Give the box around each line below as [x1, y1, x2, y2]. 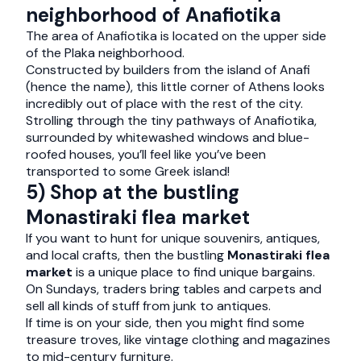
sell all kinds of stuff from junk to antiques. [26, 297, 271, 314]
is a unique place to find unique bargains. [76, 263, 315, 280]
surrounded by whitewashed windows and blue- [26, 129, 309, 146]
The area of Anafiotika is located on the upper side [26, 27, 326, 44]
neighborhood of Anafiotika [26, 2, 281, 27]
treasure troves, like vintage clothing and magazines [26, 331, 330, 348]
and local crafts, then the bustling [26, 247, 227, 263]
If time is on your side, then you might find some [26, 314, 305, 331]
